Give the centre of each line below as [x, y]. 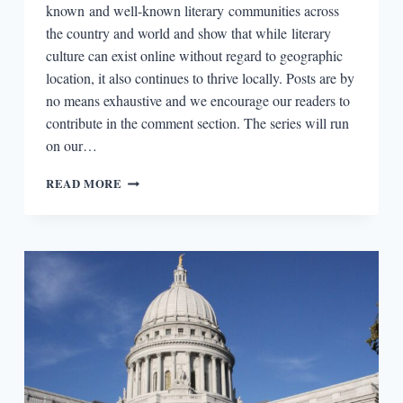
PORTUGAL [156, 251]
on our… [71, 145]
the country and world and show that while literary [188, 32]
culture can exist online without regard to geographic [194, 55]
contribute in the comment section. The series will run [197, 122]
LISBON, [147, 233]
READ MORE [84, 183]
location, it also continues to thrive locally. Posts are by [200, 77]
